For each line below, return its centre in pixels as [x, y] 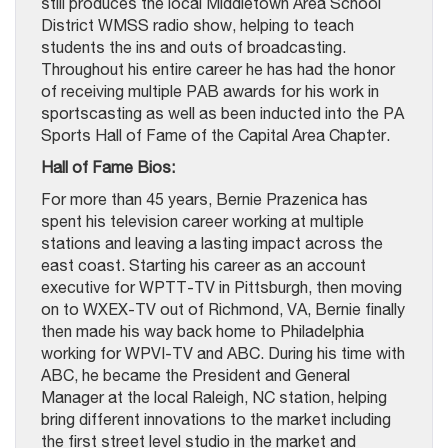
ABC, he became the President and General [195, 374]
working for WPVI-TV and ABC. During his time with [223, 352]
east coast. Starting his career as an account [203, 264]
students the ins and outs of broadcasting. [193, 46]
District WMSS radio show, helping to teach [197, 24]
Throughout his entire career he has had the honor [218, 68]
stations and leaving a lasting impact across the [212, 242]
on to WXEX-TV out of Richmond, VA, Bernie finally [223, 308]
